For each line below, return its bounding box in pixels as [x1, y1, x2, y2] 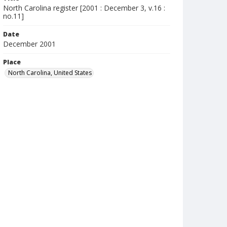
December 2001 [3, 39, 56, 49]
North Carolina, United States [8, 68, 92, 77]
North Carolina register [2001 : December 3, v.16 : [3, 3, 165, 13]
